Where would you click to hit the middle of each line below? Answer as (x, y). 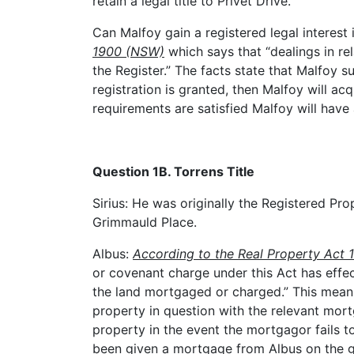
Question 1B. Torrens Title (173, 172)
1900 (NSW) (128, 52)
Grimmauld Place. (145, 222)
